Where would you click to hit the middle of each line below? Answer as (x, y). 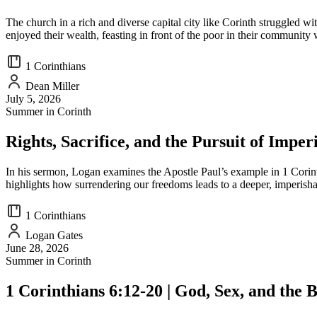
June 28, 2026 (37, 248)
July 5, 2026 (33, 99)
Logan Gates (53, 235)
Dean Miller (51, 86)
